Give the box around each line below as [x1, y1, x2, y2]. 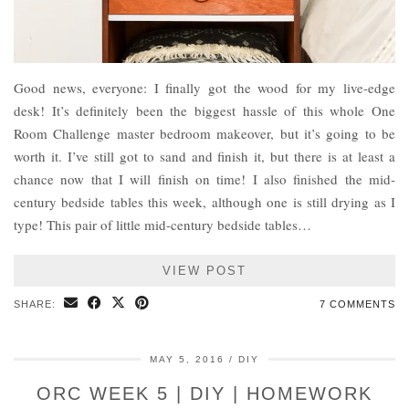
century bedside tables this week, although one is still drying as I [14, 193, 395, 212]
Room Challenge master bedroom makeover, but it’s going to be [14, 124, 395, 143]
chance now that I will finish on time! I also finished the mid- [14, 170, 395, 189]
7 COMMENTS [320, 299, 395, 310]
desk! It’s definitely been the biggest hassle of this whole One [14, 101, 395, 121]
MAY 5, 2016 [150, 354, 225, 365]
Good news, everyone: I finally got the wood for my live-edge [14, 79, 395, 98]
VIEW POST [163, 264, 246, 278]
